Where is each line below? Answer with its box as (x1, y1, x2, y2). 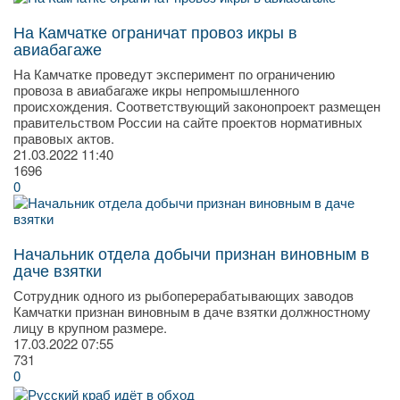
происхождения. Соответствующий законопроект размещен (13, 96, 380, 116)
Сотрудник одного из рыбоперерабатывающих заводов (13, 286, 354, 305)
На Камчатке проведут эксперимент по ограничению (13, 64, 335, 84)
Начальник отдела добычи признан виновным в (13, 241, 370, 265)
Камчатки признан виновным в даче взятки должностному (13, 302, 371, 321)
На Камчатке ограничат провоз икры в (13, 20, 297, 44)
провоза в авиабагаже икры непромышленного (13, 80, 299, 100)
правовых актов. (13, 129, 114, 148)
